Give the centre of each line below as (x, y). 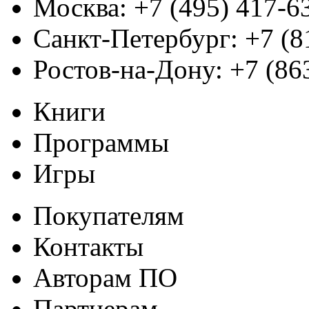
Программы (101, 142)
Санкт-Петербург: (136, 38)
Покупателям (109, 215)
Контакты (88, 246)
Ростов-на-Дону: (128, 69)
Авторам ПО (105, 277)
